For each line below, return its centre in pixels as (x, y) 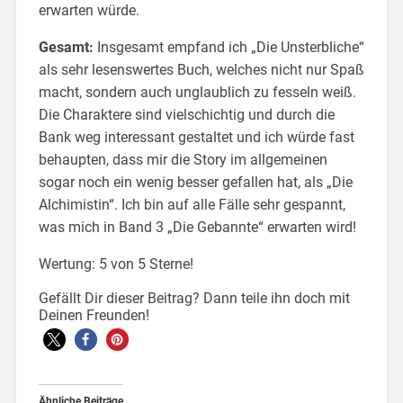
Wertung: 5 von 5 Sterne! (116, 264)
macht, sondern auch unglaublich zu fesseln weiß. (197, 92)
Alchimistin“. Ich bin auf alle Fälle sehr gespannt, (192, 204)
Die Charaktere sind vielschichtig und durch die (186, 114)
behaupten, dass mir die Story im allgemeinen (183, 159)
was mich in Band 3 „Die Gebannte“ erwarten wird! (197, 227)
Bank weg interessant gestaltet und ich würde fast (196, 137)
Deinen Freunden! (94, 315)
